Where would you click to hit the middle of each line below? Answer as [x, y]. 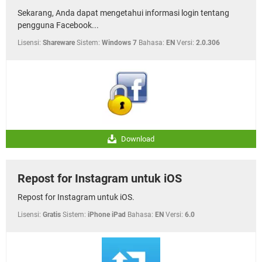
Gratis [52, 214]
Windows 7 [119, 42]
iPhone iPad [107, 214]
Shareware [59, 42]
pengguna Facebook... [58, 25]
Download [137, 139]
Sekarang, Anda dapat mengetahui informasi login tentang [123, 13]
